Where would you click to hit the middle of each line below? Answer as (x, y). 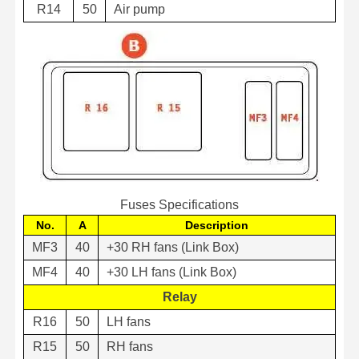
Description (217, 225)
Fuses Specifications (179, 204)
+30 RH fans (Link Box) (173, 247)
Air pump (139, 9)
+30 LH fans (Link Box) (171, 272)
